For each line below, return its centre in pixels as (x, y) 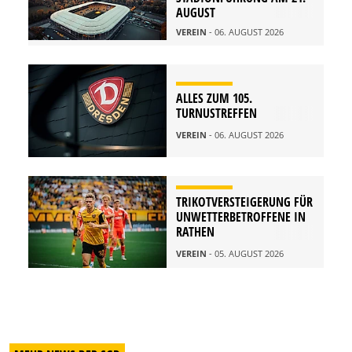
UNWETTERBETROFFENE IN (241, 217)
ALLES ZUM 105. (214, 99)
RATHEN (195, 232)
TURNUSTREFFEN (216, 114)
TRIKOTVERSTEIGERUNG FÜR (244, 202)
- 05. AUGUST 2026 (246, 254)
